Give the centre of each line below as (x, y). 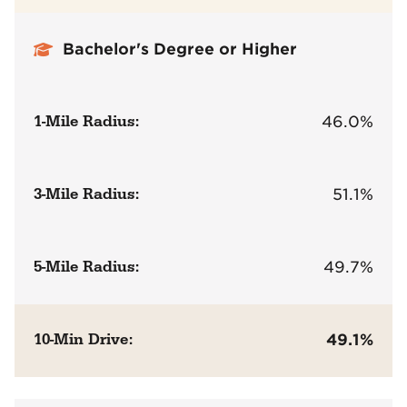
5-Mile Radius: (87, 267)
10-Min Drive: (84, 340)
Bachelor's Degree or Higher (180, 49)
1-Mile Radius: (87, 121)
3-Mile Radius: (87, 194)
